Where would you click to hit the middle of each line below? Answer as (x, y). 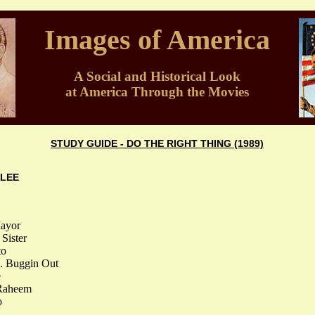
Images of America (157, 40)
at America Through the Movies (157, 92)
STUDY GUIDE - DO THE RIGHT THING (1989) (157, 143)
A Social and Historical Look (157, 76)
